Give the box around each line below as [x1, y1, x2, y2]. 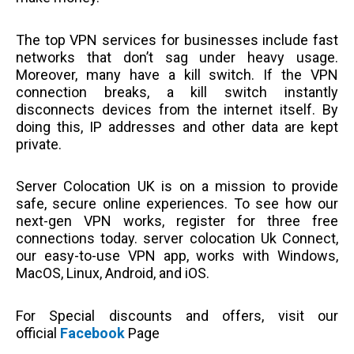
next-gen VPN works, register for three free [16, 213, 338, 230]
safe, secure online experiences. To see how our [16, 195, 338, 213]
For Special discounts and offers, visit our [16, 307, 338, 324]
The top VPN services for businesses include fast [16, 31, 338, 48]
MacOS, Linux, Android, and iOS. [16, 265, 213, 282]
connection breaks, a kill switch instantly [16, 83, 338, 100]
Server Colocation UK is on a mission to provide [16, 178, 338, 195]
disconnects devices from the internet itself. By [16, 100, 338, 118]
